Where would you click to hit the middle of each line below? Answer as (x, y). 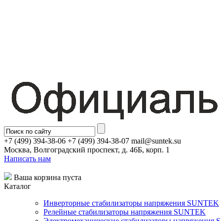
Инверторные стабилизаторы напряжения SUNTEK (131, 203)
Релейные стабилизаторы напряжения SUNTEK (125, 212)
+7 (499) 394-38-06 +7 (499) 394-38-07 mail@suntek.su (92, 141)
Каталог (18, 186)
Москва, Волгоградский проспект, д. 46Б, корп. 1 (87, 150)
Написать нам (27, 159)
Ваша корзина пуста (47, 177)
